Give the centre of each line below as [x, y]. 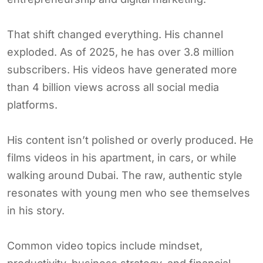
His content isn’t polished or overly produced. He [130, 140]
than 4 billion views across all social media [113, 87]
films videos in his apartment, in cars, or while [122, 157]
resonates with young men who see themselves [129, 193]
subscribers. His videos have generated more [122, 69]
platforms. [32, 104]
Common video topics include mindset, [105, 245]
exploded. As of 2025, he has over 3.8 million [121, 52]
